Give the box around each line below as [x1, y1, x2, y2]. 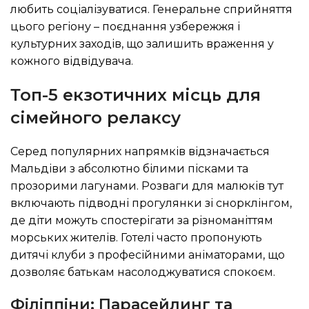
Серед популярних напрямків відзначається [10, 145, 270, 158]
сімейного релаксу [10, 108, 181, 128]
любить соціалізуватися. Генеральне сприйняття [10, 3, 292, 16]
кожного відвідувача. [10, 54, 133, 68]
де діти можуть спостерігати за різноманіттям [10, 214, 273, 227]
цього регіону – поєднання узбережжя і [10, 20, 240, 33]
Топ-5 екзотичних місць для [10, 85, 261, 105]
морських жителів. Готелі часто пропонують [10, 231, 262, 244]
